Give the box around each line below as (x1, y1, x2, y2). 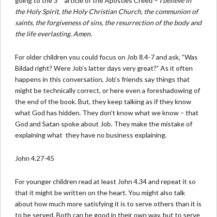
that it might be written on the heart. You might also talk (15, 188, 185, 197)
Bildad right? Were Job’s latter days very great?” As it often (15, 63, 193, 72)
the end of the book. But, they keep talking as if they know (15, 97, 191, 106)
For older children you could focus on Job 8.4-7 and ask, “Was (15, 52, 198, 61)
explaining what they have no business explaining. (15, 130, 167, 139)
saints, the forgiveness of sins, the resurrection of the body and (15, 18, 201, 27)
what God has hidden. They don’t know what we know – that (15, 108, 199, 117)
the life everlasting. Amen (15, 29, 91, 38)
